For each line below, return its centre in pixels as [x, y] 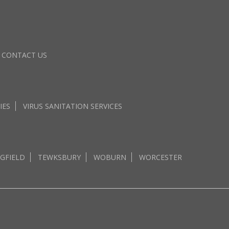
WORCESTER [161, 157]
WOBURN [110, 157]
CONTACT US [24, 55]
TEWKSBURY [59, 157]
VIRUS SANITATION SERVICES [72, 106]
